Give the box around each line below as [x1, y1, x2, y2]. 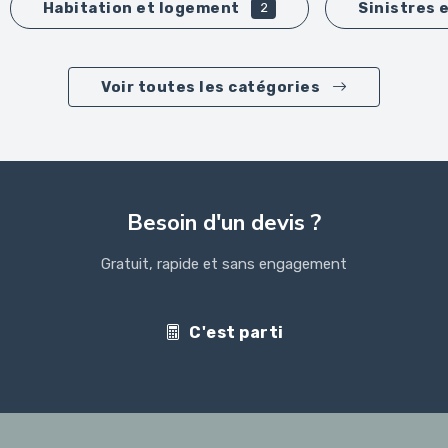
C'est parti [189, 322, 284, 342]
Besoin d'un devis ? [127, 206, 321, 238]
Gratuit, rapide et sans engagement [101, 254, 347, 273]
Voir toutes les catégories [101, 77, 324, 96]
